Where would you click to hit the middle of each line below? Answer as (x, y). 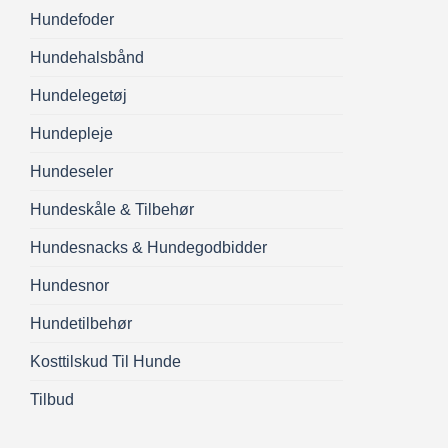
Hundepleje (71, 134)
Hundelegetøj (78, 96)
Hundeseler (71, 172)
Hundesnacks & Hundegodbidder (148, 248)
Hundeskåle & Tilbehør (112, 210)
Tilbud (52, 400)
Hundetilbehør (81, 324)
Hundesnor (69, 286)
